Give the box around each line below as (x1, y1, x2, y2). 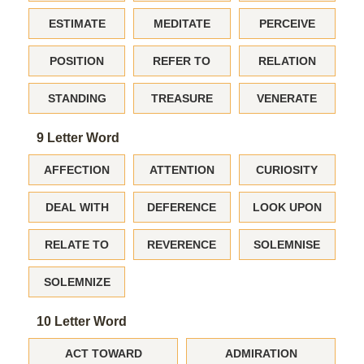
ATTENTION (149, 163, 214, 176)
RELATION (258, 54, 316, 67)
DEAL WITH (45, 201, 109, 214)
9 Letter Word (37, 131, 119, 145)
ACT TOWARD (64, 347, 142, 360)
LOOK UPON (252, 201, 322, 214)
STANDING (47, 92, 106, 105)
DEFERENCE (147, 201, 217, 214)
